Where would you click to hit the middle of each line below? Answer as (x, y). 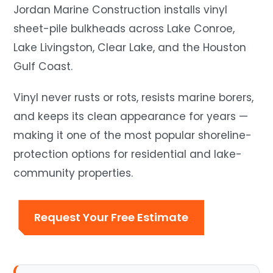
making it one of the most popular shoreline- (133, 136)
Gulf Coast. (43, 67)
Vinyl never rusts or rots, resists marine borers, (134, 98)
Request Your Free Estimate (112, 218)
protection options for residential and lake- (128, 154)
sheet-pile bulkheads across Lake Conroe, (124, 29)
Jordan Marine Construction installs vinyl (121, 10)
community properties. (73, 173)
